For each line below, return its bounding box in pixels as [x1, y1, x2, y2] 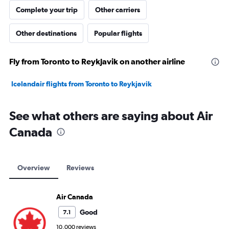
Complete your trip [16, 6, 78, 14]
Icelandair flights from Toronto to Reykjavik [11, 80, 152, 88]
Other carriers [95, 6, 140, 14]
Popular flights [94, 29, 142, 38]
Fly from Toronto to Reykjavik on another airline [9, 57, 185, 66]
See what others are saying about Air [9, 108, 213, 123]
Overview [17, 164, 50, 172]
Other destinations [16, 29, 77, 38]
